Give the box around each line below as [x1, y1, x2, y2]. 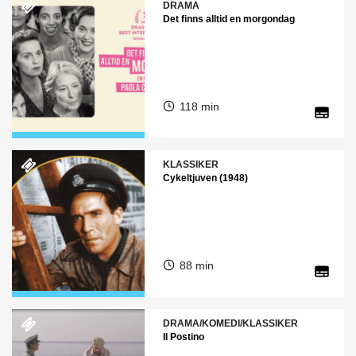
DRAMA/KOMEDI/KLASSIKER [162, 318, 298, 329]
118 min [179, 100, 219, 113]
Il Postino [162, 331, 204, 342]
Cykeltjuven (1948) [162, 172, 248, 184]
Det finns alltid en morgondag [162, 14, 295, 25]
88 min [179, 259, 214, 272]
